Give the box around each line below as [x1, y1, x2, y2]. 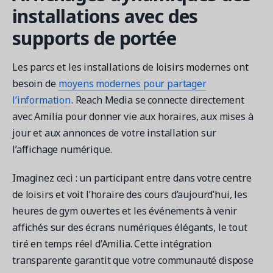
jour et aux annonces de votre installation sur [12, 126, 216, 140]
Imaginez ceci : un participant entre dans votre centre [12, 171, 252, 185]
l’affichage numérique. [12, 142, 112, 156]
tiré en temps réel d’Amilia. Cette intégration [12, 236, 211, 250]
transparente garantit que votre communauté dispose [12, 253, 253, 267]
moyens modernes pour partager [58, 76, 207, 90]
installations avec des [12, 3, 198, 29]
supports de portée [12, 25, 177, 51]
